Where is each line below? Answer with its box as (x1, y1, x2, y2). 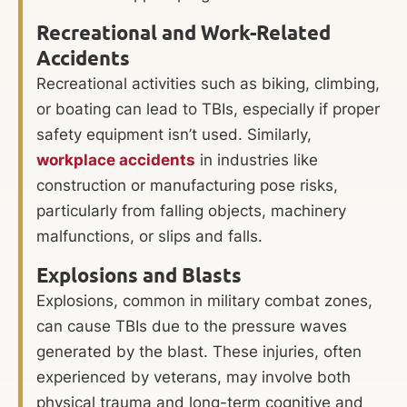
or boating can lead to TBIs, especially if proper (36, 100, 380, 119)
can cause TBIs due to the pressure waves (36, 317, 347, 336)
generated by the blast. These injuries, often (36, 342, 362, 362)
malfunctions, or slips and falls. (36, 227, 263, 246)
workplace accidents (36, 151, 195, 170)
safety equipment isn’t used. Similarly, (36, 125, 312, 144)
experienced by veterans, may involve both (36, 368, 351, 387)
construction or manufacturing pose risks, (36, 176, 338, 195)
